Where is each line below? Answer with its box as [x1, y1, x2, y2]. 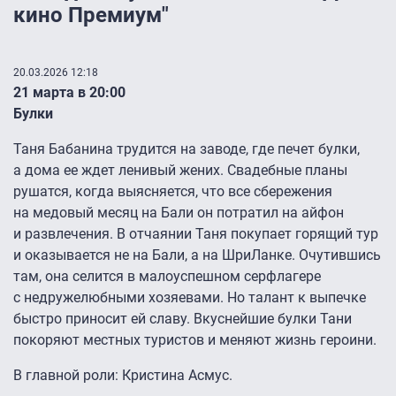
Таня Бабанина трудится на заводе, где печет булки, [13, 141, 360, 158]
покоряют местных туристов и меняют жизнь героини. [13, 331, 377, 349]
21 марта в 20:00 [13, 84, 126, 102]
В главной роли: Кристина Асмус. [13, 367, 232, 385]
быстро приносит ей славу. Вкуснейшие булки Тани [13, 310, 352, 328]
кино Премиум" [13, 3, 169, 28]
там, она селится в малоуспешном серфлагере [13, 268, 321, 286]
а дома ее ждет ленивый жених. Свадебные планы [13, 162, 347, 179]
